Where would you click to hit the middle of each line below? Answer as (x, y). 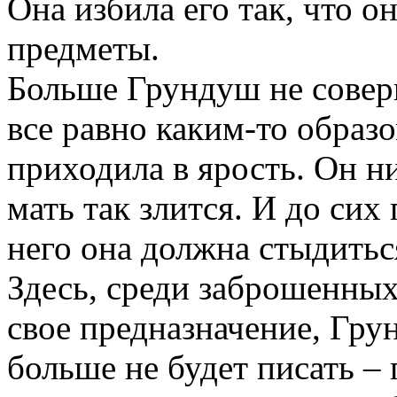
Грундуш (194, 88)
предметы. (83, 48)
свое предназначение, (168, 327)
